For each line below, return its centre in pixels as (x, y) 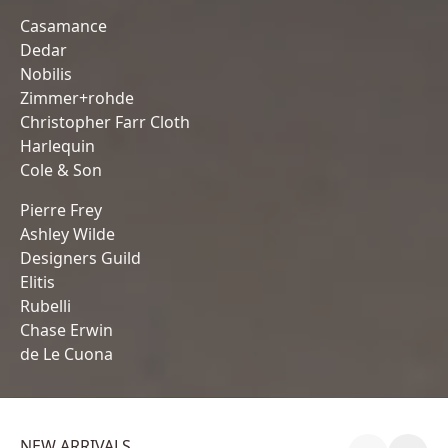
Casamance (63, 26)
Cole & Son (61, 170)
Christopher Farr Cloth (105, 122)
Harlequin (57, 146)
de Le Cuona (66, 354)
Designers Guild (80, 258)
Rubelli (45, 306)
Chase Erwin (66, 330)
